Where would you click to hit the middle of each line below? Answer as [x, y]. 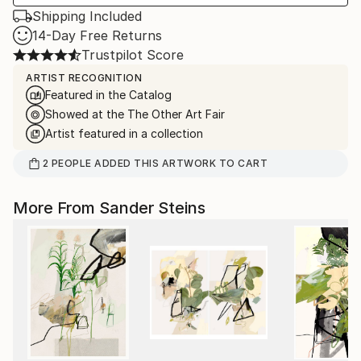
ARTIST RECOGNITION [84, 78]
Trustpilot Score [133, 55]
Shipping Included [87, 16]
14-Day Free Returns [97, 35]
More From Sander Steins [109, 208]
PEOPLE [71, 163]
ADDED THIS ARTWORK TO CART [180, 163]
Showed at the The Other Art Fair [135, 114]
